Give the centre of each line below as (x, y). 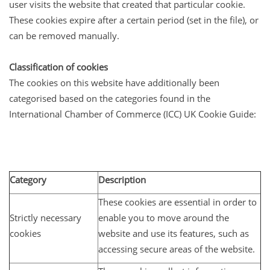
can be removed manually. (64, 35)
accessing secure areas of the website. (177, 249)
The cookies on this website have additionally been (114, 82)
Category (28, 179)
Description (122, 179)
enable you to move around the (164, 217)
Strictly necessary (46, 217)
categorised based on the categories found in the (110, 98)
